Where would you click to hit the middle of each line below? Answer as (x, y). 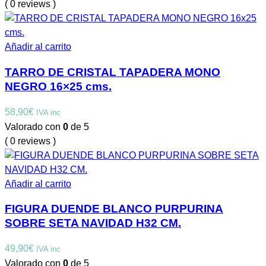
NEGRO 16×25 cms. (58, 86)
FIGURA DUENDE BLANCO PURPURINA (114, 209)
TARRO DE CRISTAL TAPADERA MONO (113, 72)
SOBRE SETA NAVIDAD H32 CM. (93, 223)
